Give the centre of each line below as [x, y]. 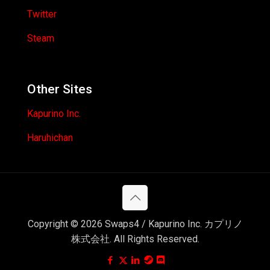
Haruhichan [50, 138]
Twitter [42, 14]
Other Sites [60, 89]
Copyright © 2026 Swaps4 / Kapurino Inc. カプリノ [135, 224]
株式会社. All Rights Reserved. [135, 239]
